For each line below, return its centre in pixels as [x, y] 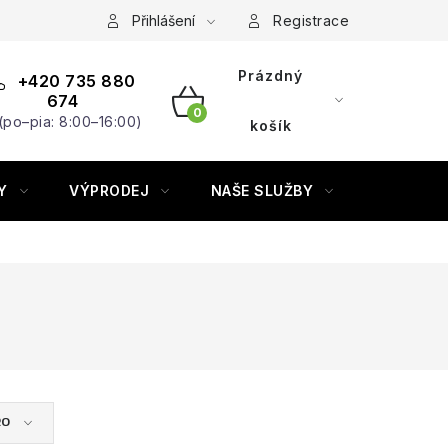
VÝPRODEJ [109, 190]
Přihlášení [163, 20]
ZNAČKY [405, 190]
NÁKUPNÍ [223, 124]
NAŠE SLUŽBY [261, 190]
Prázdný [271, 75]
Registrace [311, 20]
